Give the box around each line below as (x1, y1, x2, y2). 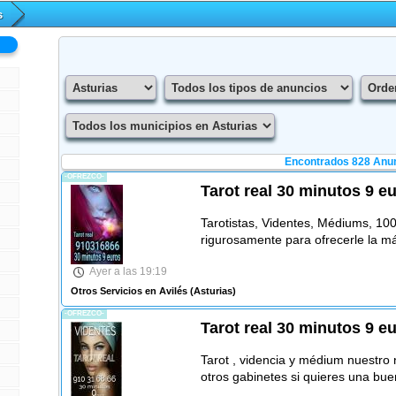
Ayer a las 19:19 (88, 265, 167, 278)
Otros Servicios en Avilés (70, 285, 187, 296)
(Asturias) (187, 285, 236, 296)
